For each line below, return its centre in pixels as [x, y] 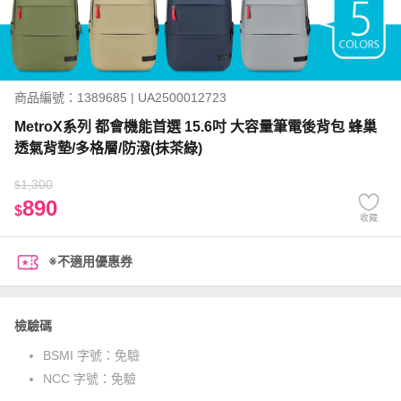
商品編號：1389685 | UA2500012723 [120, 98]
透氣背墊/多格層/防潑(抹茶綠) [108, 148]
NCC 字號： [77, 379]
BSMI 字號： [79, 355]
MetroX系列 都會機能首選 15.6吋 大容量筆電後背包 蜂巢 [196, 127]
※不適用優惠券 [90, 261]
